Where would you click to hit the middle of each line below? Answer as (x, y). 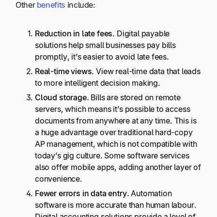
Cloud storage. (62, 98)
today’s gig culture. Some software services (112, 156)
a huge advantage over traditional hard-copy (114, 132)
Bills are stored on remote (135, 98)
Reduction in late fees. (75, 33)
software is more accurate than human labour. (116, 205)
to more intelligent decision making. (99, 83)
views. (82, 71)
